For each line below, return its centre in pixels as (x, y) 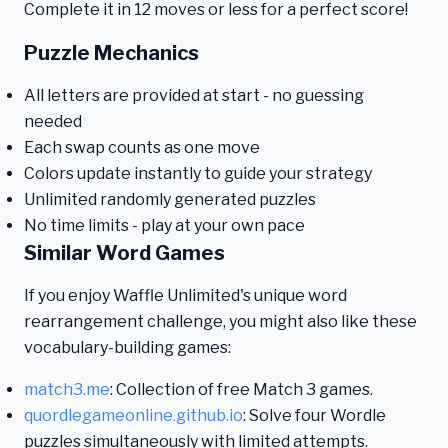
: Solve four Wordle (314, 415)
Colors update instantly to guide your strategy (198, 173)
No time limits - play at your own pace (164, 225)
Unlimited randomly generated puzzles (170, 199)
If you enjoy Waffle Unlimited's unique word (185, 295)
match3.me (67, 389)
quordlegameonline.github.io (133, 415)
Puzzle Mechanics (111, 53)
